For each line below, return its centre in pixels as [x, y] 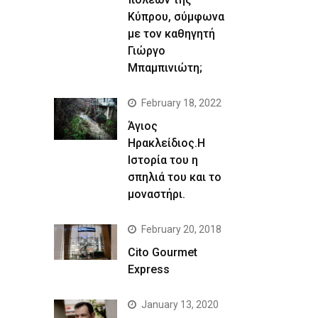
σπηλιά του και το [175, 177]
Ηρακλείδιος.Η [167, 143]
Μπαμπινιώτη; [165, 67]
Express [149, 269]
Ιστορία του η [163, 160]
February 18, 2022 [182, 103]
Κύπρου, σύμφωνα [176, 16]
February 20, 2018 [182, 229]
